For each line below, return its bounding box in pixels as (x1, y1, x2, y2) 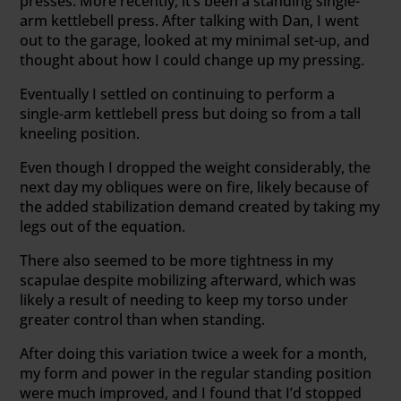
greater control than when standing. (20, 309, 266, 329)
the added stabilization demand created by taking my (20, 196, 380, 217)
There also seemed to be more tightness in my (20, 250, 334, 270)
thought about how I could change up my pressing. (20, 49, 365, 70)
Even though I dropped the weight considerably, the (20, 157, 371, 177)
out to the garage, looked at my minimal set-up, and (20, 30, 371, 50)
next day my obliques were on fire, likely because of (20, 176, 370, 197)
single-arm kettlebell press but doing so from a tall (20, 103, 362, 124)
